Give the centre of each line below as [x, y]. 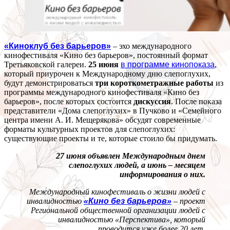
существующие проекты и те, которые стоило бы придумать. [111, 139]
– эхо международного [151, 46]
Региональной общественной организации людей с [118, 210]
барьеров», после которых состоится [69, 102]
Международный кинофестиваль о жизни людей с [117, 192]
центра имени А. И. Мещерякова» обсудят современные [102, 120]
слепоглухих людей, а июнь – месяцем [137, 165]
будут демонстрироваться [50, 83]
